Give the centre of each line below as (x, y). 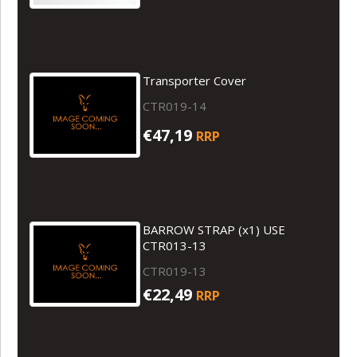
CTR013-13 (175, 245)
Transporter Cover (195, 80)
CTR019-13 (175, 271)
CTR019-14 (175, 106)
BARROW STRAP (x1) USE (214, 229)
